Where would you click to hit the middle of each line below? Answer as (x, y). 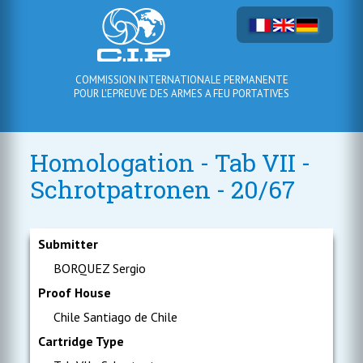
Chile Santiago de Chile (114, 317)
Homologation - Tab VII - (171, 162)
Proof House (75, 293)
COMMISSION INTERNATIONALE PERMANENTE (181, 80)
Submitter (68, 244)
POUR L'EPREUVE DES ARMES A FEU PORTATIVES (181, 94)
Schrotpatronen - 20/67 (163, 189)
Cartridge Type (81, 341)
